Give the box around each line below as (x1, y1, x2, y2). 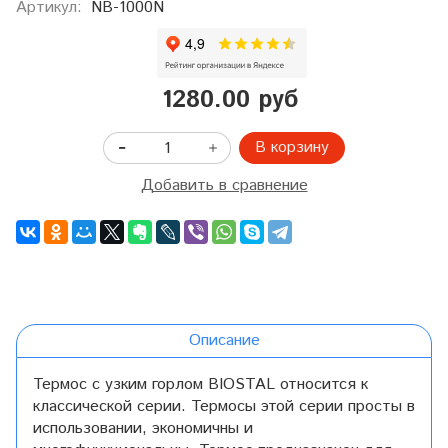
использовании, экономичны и (33, 416, 253, 440)
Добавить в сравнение (140, 174, 308, 198)
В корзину (255, 136, 329, 160)
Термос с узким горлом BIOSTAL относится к (33, 372, 368, 396)
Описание (188, 328, 260, 352)
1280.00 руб (162, 83, 299, 118)
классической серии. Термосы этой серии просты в (33, 394, 415, 418)
